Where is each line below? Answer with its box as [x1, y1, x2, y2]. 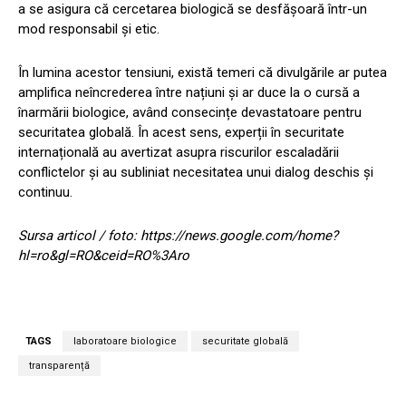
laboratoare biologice [73, 335, 177, 348]
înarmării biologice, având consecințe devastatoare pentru [18, 104, 362, 121]
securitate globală [202, 335, 288, 348]
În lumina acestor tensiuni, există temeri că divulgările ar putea [18, 64, 387, 82]
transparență [29, 360, 90, 372]
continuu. [18, 184, 72, 201]
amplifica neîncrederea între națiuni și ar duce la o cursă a [18, 84, 360, 101]
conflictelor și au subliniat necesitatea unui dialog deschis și [18, 164, 373, 181]
